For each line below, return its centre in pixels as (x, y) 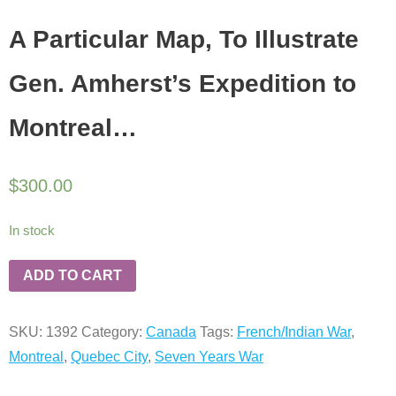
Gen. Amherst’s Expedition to (183, 83)
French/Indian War (294, 331)
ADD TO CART (72, 275)
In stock (32, 231)
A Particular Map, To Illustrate (184, 39)
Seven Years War (209, 356)
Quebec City (109, 356)
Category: (114, 331)
